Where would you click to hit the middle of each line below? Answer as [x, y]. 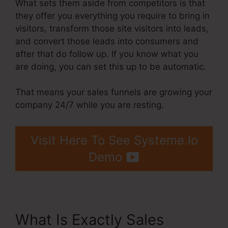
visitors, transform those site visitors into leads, [112, 28]
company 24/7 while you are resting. [90, 105]
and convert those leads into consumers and [107, 41]
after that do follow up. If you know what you [107, 54]
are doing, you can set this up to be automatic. [111, 66]
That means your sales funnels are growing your [114, 92]
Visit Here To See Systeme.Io [114, 140]
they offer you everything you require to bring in [112, 16]
